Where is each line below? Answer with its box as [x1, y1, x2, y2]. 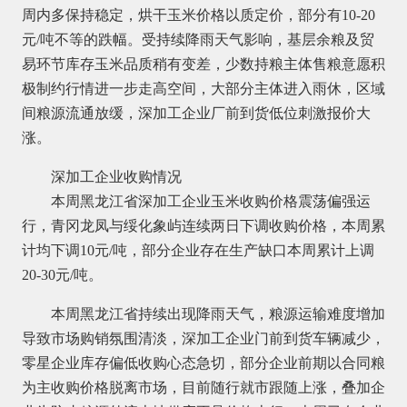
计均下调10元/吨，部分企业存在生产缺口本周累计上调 [21, 242, 374, 258]
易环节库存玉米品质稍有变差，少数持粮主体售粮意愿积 [21, 55, 385, 72]
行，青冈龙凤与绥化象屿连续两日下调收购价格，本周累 [21, 217, 385, 233]
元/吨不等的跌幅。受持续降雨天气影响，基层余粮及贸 [21, 31, 374, 47]
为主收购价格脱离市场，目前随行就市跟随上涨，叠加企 [21, 379, 385, 395]
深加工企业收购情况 [50, 168, 182, 184]
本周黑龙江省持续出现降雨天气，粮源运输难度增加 [50, 305, 385, 322]
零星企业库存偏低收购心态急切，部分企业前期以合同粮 [21, 354, 385, 371]
